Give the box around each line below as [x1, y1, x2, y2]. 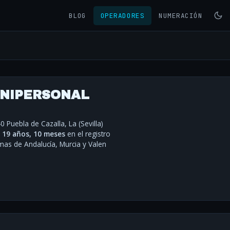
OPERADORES [100, 11, 145, 20]
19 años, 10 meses [2, 129, 65, 139]
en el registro [65, 129, 110, 139]
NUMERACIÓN [159, 11, 203, 20]
